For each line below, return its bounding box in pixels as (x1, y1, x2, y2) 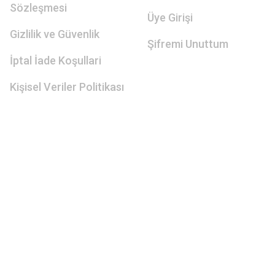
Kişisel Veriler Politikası (10, 80, 124, 93)
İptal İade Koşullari (10, 54, 101, 67)
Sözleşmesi (10, 1, 67, 14)
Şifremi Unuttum (147, 37, 228, 50)
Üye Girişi (147, 11, 193, 24)
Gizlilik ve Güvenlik (10, 28, 99, 41)
